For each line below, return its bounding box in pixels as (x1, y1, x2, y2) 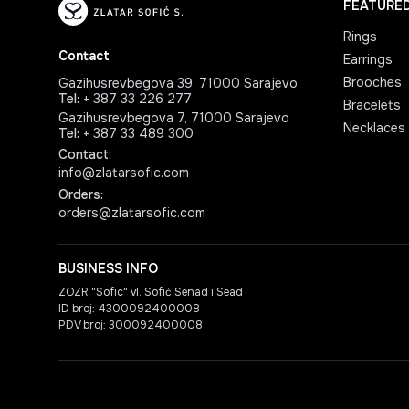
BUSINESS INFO (58, 260, 158, 277)
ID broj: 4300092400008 (58, 301, 200, 316)
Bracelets (343, 97, 401, 113)
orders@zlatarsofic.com (58, 204, 205, 221)
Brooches (343, 74, 402, 90)
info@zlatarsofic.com (58, 164, 189, 181)
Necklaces (343, 120, 405, 136)
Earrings (343, 51, 393, 68)
